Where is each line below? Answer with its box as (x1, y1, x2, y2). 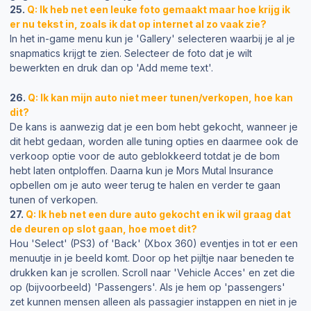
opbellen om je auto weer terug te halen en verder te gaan (10, 178, 280, 191)
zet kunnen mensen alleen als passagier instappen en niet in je (10, 295, 297, 308)
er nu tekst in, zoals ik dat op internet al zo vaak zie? (10, 17, 267, 30)
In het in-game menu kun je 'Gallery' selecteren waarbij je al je (10, 32, 295, 44)
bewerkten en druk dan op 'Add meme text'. (10, 61, 213, 74)
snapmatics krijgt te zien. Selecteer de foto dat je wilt (10, 47, 252, 59)
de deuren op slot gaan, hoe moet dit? (10, 222, 197, 235)
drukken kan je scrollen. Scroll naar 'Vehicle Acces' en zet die (10, 266, 295, 278)
